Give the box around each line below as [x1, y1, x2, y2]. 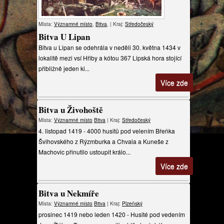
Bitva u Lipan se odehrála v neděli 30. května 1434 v [38, 43, 180, 51]
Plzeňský [122, 200, 142, 207]
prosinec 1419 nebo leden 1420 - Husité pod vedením [38, 210, 185, 218]
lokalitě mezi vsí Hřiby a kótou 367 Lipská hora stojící [38, 53, 181, 62]
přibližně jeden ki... [38, 64, 89, 72]
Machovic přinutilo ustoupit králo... [38, 147, 130, 156]
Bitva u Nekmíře [38, 187, 99, 199]
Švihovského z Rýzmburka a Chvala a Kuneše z [38, 137, 168, 145]
